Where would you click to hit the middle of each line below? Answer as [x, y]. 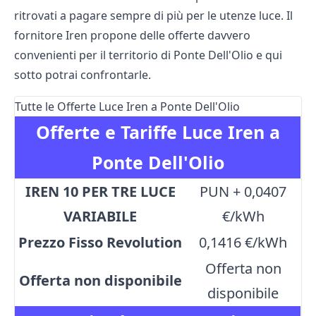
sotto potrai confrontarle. [83, 75]
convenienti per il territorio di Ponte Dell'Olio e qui [148, 55]
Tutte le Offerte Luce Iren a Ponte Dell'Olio [127, 107]
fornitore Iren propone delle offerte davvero [132, 36]
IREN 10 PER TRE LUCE [100, 192]
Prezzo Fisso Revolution [100, 243]
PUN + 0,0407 [243, 192]
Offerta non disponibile [100, 281]
